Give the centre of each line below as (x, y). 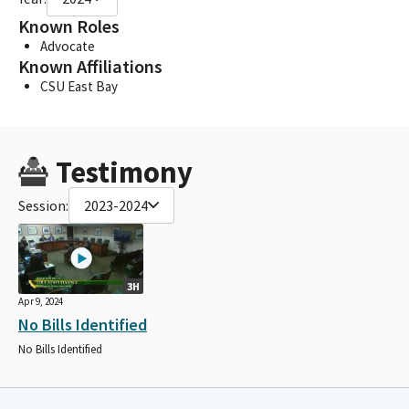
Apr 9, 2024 (41, 301)
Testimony (124, 172)
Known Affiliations (90, 66)
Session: (43, 205)
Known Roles (69, 26)
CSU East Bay (79, 86)
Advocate (68, 46)
